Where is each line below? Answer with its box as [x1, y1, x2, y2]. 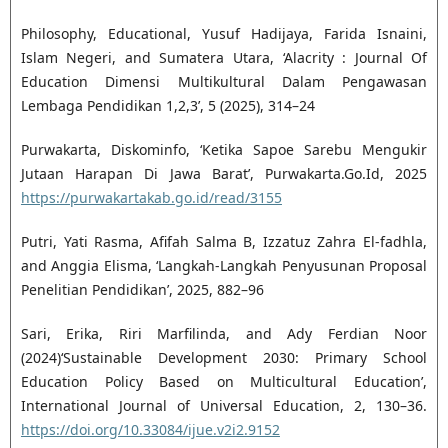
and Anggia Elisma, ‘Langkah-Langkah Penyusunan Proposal [20, 256, 428, 276]
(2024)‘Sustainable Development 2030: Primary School [20, 348, 428, 368]
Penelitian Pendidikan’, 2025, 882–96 [20, 280, 264, 300]
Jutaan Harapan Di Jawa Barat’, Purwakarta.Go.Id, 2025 [20, 164, 428, 184]
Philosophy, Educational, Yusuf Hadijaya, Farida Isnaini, [20, 24, 428, 44]
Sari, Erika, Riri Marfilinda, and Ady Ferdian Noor [20, 324, 428, 344]
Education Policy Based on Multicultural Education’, [20, 372, 428, 392]
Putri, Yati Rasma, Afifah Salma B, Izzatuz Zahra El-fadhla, [20, 232, 428, 252]
